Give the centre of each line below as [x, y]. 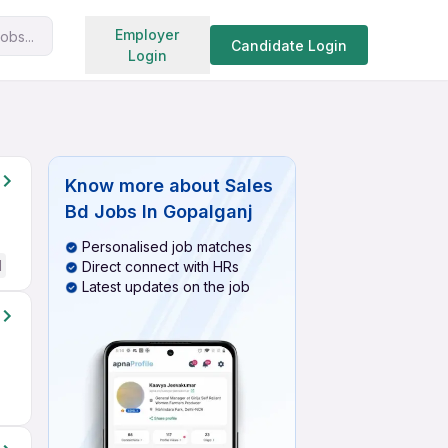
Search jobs [201, 32]
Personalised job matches [167, 246]
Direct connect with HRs [160, 266]
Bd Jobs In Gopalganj [159, 211]
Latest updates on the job [166, 286]
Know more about [142, 185]
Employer [147, 34]
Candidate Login [288, 45]
